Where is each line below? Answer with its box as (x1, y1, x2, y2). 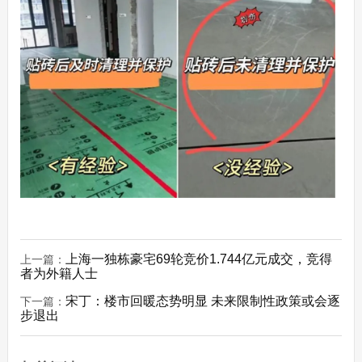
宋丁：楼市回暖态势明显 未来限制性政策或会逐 (65, 294, 340, 309)
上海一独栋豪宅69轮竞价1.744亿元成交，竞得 (65, 252, 332, 267)
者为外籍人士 (19, 267, 98, 281)
